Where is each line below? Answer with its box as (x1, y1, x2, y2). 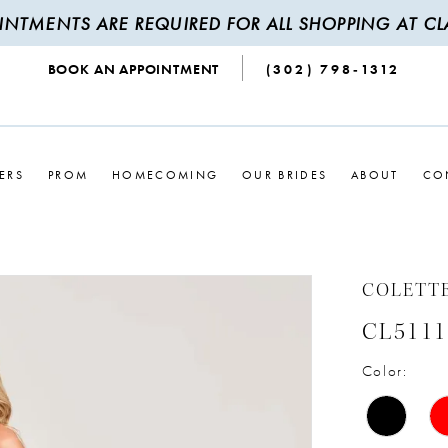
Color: (361, 361, 408, 382)
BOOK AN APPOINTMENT (47, 60, 220, 79)
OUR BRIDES (242, 166, 328, 183)
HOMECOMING (112, 166, 219, 183)
